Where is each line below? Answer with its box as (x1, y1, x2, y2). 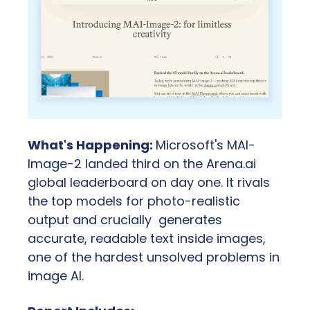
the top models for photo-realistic (28, 192, 240, 210)
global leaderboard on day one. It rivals (28, 173, 270, 191)
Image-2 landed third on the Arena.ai (28, 154, 256, 172)
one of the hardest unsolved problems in (28, 248, 280, 266)
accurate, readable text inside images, (28, 229, 266, 247)
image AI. (28, 266, 84, 284)
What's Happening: (28, 136, 156, 154)
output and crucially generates (28, 210, 222, 228)
